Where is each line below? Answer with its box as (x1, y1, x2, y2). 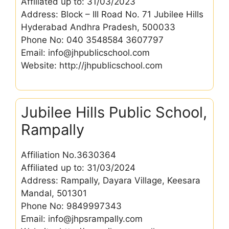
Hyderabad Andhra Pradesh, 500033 (21, 21, 175, 32)
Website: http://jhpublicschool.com (21, 60, 163, 71)
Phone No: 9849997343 (21, 201, 122, 211)
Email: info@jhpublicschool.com (21, 47, 150, 58)
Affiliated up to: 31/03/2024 (21, 163, 135, 173)
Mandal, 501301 (21, 188, 87, 198)
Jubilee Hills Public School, (21, 103, 207, 121)
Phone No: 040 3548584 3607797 (21, 34, 164, 45)
